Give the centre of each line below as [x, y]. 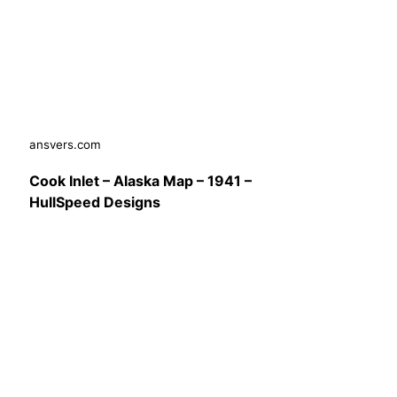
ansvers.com [65, 144]
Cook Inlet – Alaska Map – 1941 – [140, 180]
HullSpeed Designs [95, 202]
